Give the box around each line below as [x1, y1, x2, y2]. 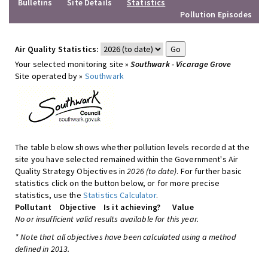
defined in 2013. [15, 243, 70, 254]
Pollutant [15, 202, 52, 212]
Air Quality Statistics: [15, 44, 99, 54]
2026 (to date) [127, 166, 177, 176]
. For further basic [176, 166, 242, 176]
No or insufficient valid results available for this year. [15, 214, 199, 224]
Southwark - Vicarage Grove [130, 59, 232, 69]
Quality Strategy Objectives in [15, 166, 127, 176]
